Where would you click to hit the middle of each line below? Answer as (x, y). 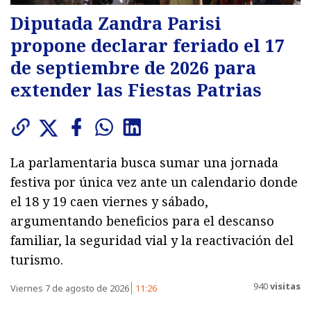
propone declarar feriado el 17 (148, 45)
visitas (284, 286)
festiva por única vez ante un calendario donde (154, 182)
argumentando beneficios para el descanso (142, 220)
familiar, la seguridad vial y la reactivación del (152, 240)
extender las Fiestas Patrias (136, 89)
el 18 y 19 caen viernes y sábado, (109, 201)
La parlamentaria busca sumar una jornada (144, 162)
